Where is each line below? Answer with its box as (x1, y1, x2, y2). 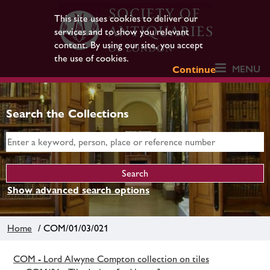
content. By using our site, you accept (54, 39, 203, 51)
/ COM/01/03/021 (33, 222, 108, 234)
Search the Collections (6, 107, 129, 120)
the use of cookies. (54, 52, 129, 64)
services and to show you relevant (54, 26, 189, 37)
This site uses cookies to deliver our (54, 13, 198, 24)
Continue (172, 64, 216, 75)
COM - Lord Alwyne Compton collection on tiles (13, 253, 209, 265)
